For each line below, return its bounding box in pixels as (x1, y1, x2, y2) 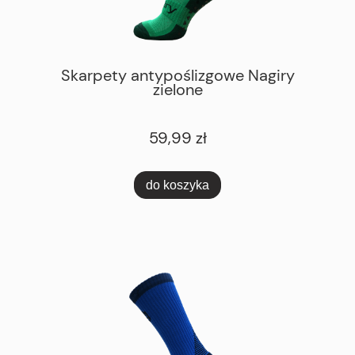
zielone (152, 80, 203, 100)
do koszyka (146, 177, 209, 192)
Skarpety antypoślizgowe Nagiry (60, 66, 295, 86)
